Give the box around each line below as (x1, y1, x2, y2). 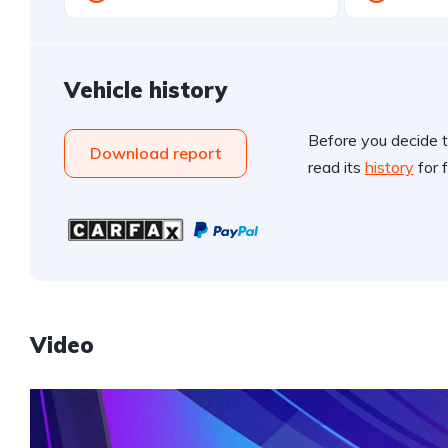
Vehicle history (64, 76, 227, 105)
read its (307, 157, 365, 178)
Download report (90, 143, 221, 164)
